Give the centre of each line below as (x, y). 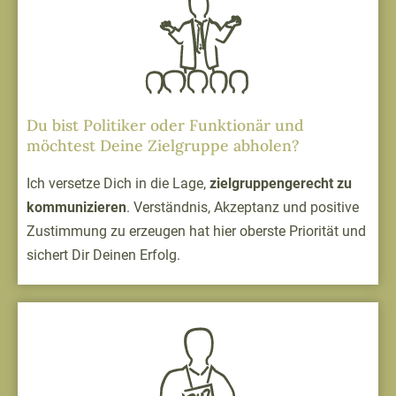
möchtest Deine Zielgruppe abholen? (163, 146)
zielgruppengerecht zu (281, 183)
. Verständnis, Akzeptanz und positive (243, 207)
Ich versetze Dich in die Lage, (118, 183)
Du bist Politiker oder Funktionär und (165, 126)
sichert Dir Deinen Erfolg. (103, 255)
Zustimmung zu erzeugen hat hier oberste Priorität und (196, 231)
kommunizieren (76, 207)
